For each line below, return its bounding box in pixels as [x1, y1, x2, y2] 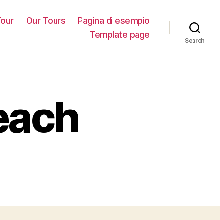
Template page [89, 29, 150, 40]
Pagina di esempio [78, 15, 150, 26]
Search [184, 36, 205, 44]
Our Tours [26, 15, 66, 26]
